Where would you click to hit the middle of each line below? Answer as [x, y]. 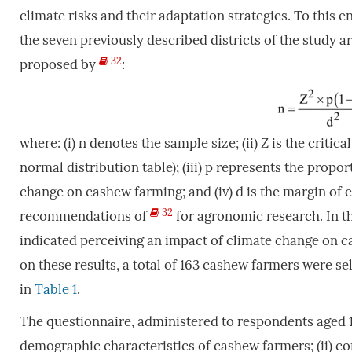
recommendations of [84, 216]
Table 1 [55, 289]
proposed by [59, 64]
